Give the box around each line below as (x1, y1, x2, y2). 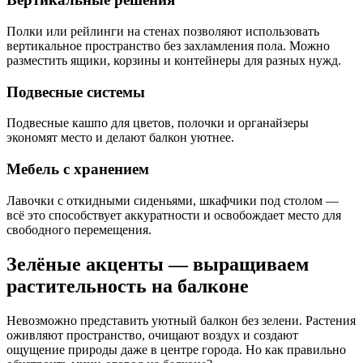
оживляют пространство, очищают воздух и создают (6, 327, 298, 342)
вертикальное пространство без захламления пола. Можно (6, 38, 330, 53)
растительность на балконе (6, 275, 249, 297)
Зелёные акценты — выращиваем (6, 253, 309, 275)
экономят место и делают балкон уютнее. (6, 130, 234, 145)
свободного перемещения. (6, 222, 152, 237)
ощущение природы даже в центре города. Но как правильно (6, 342, 346, 357)
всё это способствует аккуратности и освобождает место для (6, 207, 341, 222)
